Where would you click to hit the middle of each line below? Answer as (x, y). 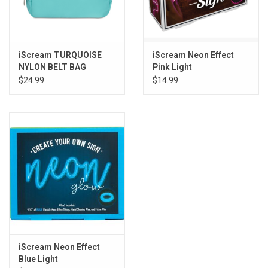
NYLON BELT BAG (52, 67)
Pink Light (172, 67)
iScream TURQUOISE (60, 55)
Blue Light (38, 259)
